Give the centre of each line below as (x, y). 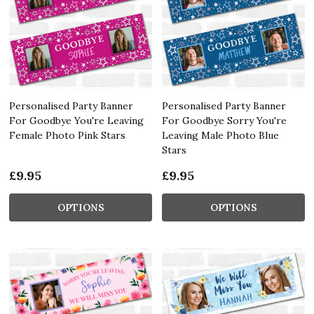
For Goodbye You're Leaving (76, 120)
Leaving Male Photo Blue (220, 135)
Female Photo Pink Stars (67, 135)
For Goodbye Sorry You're (224, 120)
